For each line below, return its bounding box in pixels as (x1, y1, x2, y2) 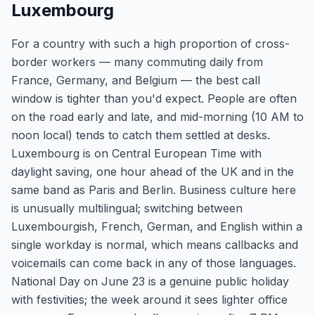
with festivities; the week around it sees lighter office (11, 292, 288, 307)
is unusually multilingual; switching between (11, 201, 243, 215)
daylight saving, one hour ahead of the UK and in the (11, 165, 294, 179)
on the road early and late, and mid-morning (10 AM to (11, 110, 304, 124)
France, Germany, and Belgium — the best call (11, 73, 260, 87)
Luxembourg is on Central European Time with (11, 146, 262, 160)
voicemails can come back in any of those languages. (11, 256, 296, 270)
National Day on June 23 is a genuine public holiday (11, 274, 289, 288)
